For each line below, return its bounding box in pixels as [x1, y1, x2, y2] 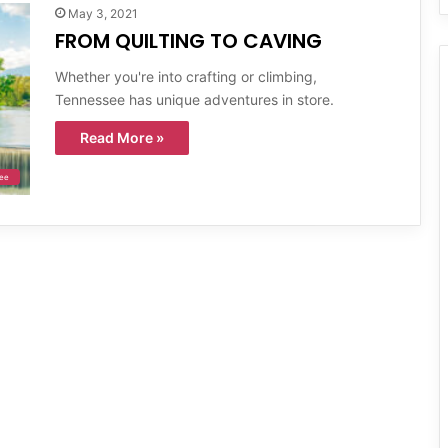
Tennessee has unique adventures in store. [55, 90, 334, 108]
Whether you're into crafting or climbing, [55, 67, 317, 85]
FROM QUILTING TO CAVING [55, 26, 322, 55]
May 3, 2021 [68, 5, 138, 21]
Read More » [80, 128, 164, 146]
